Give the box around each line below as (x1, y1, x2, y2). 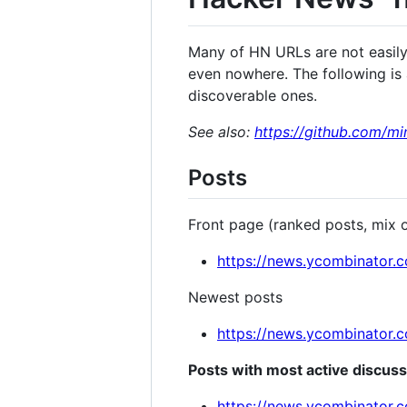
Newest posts (188, 287, 283, 306)
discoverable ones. (188, 85, 317, 104)
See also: (188, 122, 254, 141)
